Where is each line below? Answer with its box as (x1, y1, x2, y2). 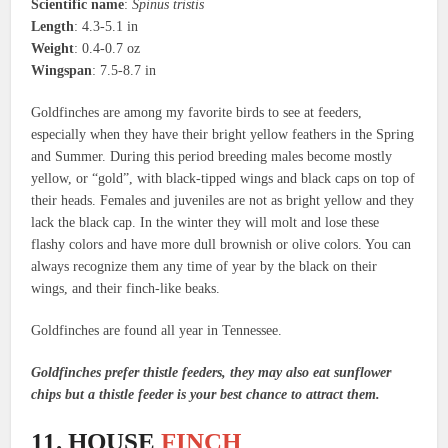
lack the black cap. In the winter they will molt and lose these (31, 214, 380, 230)
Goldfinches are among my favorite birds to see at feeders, (31, 104, 363, 120)
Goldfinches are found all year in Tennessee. (31, 322, 283, 338)
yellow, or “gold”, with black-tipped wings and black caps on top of (31, 170, 416, 186)
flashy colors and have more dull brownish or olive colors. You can (31, 236, 412, 252)
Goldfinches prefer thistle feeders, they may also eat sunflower (31, 364, 392, 380)
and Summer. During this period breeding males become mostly (31, 148, 393, 164)
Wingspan (31, 62, 93, 78)
